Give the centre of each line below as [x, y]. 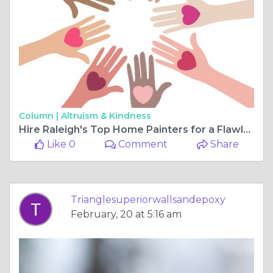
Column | [40, 115]
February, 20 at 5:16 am [126, 214]
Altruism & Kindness [106, 115]
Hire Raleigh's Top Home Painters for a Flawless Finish [247, 129]
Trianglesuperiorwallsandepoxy [148, 199]
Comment [142, 144]
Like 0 [60, 144]
